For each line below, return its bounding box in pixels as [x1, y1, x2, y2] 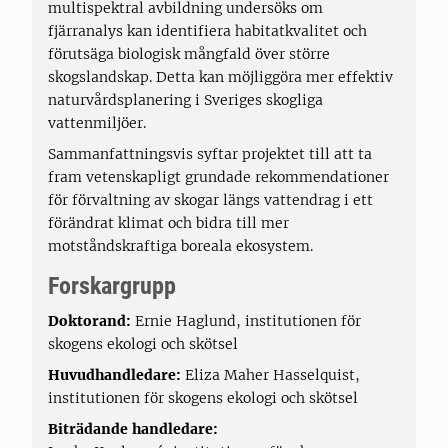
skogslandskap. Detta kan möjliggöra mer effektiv [48, 67, 393, 86]
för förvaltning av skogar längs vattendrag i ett [48, 190, 373, 209]
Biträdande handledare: [48, 419, 218, 438]
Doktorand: [48, 311, 131, 330]
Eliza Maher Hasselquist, [181, 365, 360, 384]
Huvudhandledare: [48, 365, 181, 384]
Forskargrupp [48, 271, 176, 300]
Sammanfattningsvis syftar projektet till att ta [48, 144, 372, 163]
